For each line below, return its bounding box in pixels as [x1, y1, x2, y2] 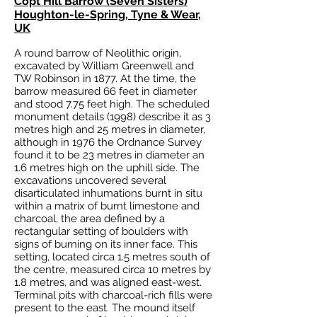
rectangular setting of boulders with [14, 225, 188, 238]
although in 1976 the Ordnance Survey [14, 136, 202, 149]
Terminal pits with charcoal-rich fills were [14, 289, 212, 301]
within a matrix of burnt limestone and [14, 200, 200, 212]
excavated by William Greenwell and [14, 59, 194, 72]
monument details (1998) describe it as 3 [14, 110, 211, 123]
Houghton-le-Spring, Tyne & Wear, [14, 8, 201, 21]
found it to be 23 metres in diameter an [14, 149, 204, 161]
